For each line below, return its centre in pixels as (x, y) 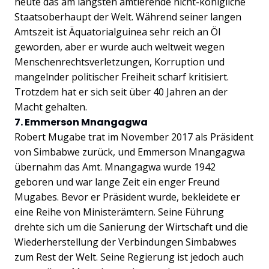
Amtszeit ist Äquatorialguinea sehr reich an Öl (117, 32)
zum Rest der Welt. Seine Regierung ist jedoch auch (129, 257)
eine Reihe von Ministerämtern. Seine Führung (119, 212)
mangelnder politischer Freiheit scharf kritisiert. (122, 77)
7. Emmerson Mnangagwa (81, 122)
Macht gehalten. (51, 107)
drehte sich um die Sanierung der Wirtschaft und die (131, 227)
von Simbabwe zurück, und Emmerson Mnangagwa (130, 152)
